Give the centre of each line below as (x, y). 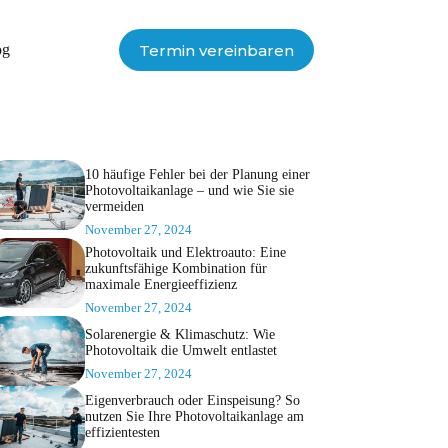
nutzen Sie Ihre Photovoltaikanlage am (194, 417)
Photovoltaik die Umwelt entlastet (180, 351)
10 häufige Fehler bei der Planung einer (197, 175)
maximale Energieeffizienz (160, 285)
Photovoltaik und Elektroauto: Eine (185, 253)
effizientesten (122, 433)
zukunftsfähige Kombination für (175, 269)
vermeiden (114, 207)
